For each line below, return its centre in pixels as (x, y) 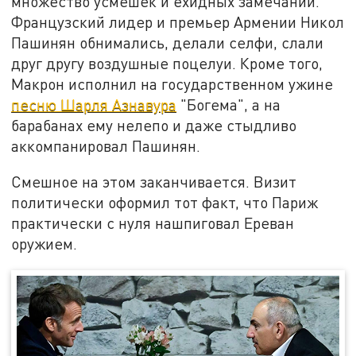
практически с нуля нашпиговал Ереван (153, 223)
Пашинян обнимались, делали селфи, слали (168, 42)
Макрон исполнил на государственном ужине (172, 83)
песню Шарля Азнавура (94, 104)
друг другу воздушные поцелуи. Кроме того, (167, 63)
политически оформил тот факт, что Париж (165, 203)
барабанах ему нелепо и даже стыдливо (154, 125)
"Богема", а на (229, 104)
